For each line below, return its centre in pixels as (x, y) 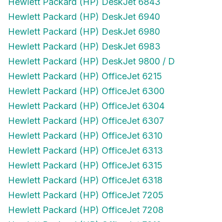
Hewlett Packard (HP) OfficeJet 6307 (86, 121)
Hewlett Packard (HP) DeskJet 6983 (84, 46)
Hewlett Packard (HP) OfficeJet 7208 (86, 210)
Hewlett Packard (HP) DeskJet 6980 (84, 31)
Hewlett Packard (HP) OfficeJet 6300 (86, 91)
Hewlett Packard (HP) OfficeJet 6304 (86, 106)
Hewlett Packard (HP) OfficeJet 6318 (85, 180)
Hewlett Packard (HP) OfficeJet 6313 (85, 150)
